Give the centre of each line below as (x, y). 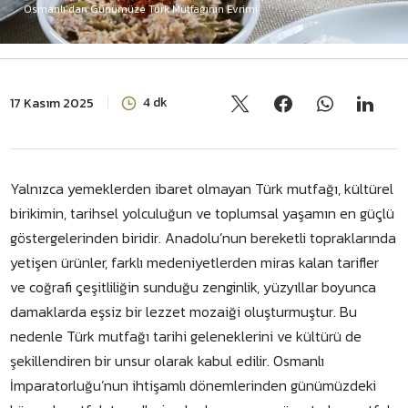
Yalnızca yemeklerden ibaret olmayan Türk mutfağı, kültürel (202, 189)
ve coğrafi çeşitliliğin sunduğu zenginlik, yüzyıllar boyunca (194, 287)
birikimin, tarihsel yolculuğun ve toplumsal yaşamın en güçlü (203, 213)
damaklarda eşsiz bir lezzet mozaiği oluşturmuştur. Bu (184, 311)
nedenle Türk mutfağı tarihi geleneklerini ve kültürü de (186, 336)
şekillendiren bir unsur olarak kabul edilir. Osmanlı (168, 361)
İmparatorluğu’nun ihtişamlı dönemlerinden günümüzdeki (194, 385)
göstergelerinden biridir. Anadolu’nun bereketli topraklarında (204, 238)
